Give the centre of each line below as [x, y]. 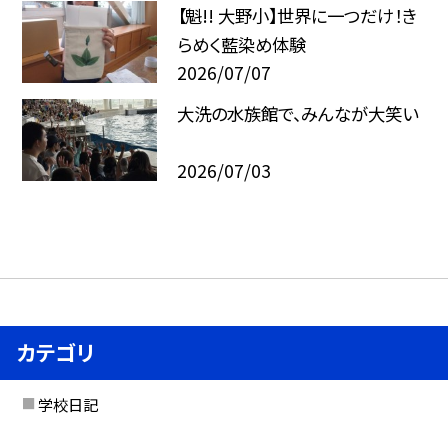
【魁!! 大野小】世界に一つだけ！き [296, 16]
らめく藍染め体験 [241, 45]
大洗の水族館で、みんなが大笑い [297, 114]
